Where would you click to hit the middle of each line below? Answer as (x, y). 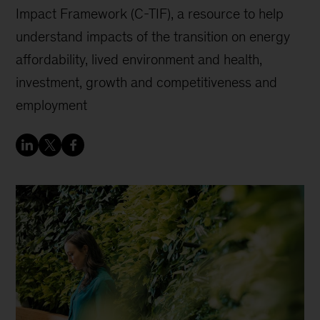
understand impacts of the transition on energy (153, 36)
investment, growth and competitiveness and (147, 82)
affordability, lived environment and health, (139, 59)
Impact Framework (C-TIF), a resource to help (150, 14)
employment (52, 105)
